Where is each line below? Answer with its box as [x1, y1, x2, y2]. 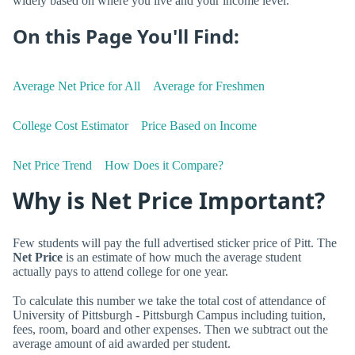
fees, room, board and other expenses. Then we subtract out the [13, 322, 328, 336]
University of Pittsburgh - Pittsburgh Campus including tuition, [13, 307, 326, 322]
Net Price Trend [13, 158, 92, 173]
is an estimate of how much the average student [63, 250, 301, 264]
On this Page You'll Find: [13, 22, 239, 49]
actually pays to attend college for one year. [13, 264, 228, 278]
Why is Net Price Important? [13, 185, 325, 216]
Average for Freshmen [153, 79, 265, 94]
